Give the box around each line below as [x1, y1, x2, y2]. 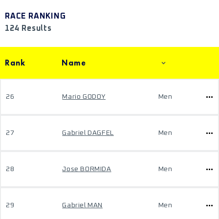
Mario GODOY [62, 93, 106, 100]
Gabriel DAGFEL [62, 130, 114, 136]
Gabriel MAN [62, 202, 103, 209]
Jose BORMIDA [62, 166, 111, 173]
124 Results [5, 24, 52, 32]
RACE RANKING [5, 12, 66, 20]
